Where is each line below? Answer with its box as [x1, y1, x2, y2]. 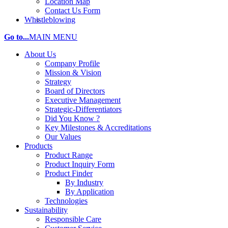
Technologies [45, 196, 88, 205]
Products [24, 141, 52, 150]
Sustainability [24, 206, 68, 214]
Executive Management [45, 96, 121, 104]
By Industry [65, 178, 103, 187]
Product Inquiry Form [45, 160, 115, 168]
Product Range [45, 151, 93, 159]
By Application [65, 187, 114, 196]
